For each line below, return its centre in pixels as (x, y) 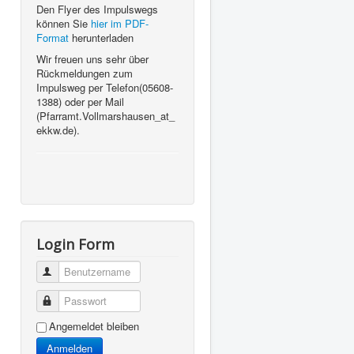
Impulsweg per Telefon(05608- (105, 87)
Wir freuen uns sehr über (92, 58)
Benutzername (88, 271)
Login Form (75, 244)
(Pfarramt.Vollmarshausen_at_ (105, 115)
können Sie (64, 23)
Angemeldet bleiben (94, 326)
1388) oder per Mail (80, 101)
